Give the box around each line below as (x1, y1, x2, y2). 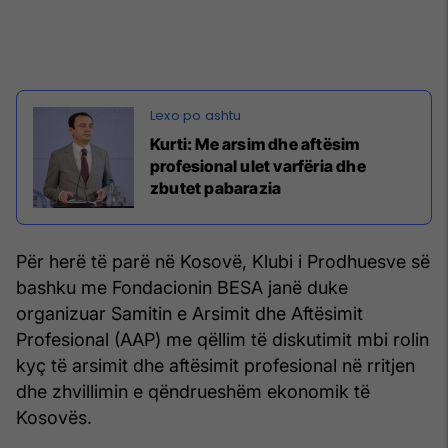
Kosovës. (16, 407, 92, 429)
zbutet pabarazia (150, 178, 282, 199)
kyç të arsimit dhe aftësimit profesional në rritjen (16, 355, 415, 377)
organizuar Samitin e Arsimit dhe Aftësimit (16, 303, 363, 325)
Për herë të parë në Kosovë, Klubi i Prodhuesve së (16, 251, 430, 273)
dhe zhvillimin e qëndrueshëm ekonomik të (16, 381, 370, 403)
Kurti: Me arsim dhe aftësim (150, 134, 360, 155)
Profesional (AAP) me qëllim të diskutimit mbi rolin (16, 329, 429, 351)
